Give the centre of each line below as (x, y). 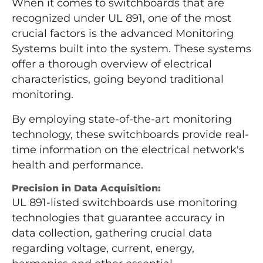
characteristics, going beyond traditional (118, 80)
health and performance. (77, 165)
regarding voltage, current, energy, (103, 249)
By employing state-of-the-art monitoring (122, 119)
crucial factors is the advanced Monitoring (123, 34)
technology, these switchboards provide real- (130, 135)
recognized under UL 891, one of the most (122, 18)
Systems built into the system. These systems (131, 49)
